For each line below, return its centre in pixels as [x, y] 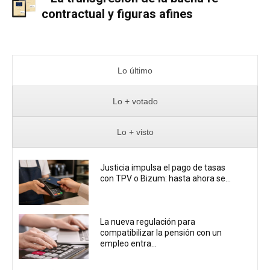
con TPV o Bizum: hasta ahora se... [166, 178]
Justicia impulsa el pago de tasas [163, 167]
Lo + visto [135, 132]
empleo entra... [129, 244]
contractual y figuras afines [118, 14]
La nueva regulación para [148, 222]
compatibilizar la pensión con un [161, 233]
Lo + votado [135, 101]
